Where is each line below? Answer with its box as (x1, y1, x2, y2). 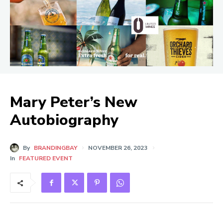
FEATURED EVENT (19, 154, 73, 163)
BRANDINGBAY (34, 144, 77, 152)
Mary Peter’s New (10, 92, 137, 112)
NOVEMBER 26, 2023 (88, 144, 147, 152)
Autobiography (10, 110, 118, 130)
